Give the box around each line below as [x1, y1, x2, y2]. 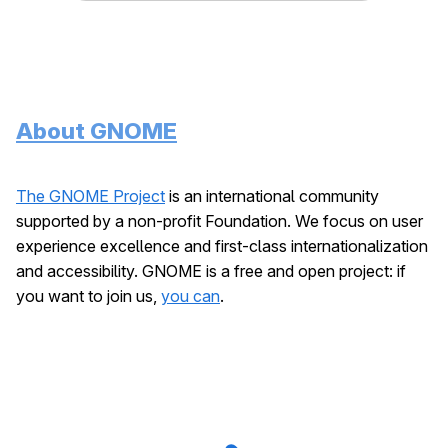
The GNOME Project [16, 186, 165, 206]
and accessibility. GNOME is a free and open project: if [16, 261, 406, 281]
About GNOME [16, 117, 177, 145]
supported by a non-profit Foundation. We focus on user [16, 211, 423, 231]
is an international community [165, 186, 379, 206]
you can [161, 286, 220, 306]
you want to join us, [16, 286, 161, 306]
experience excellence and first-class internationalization [16, 236, 428, 256]
